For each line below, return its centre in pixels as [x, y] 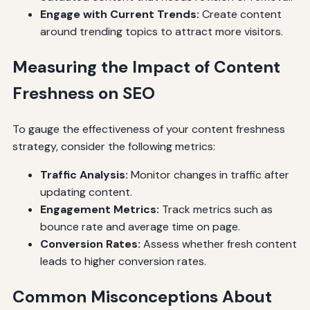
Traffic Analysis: [84, 174]
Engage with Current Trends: [119, 14]
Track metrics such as [216, 209]
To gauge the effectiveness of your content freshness [148, 129]
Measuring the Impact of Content [146, 66]
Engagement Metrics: [99, 209]
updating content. [86, 192]
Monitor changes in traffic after [208, 174]
